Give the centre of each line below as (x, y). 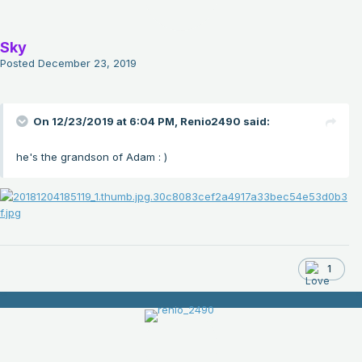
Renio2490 (210, 122)
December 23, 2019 (87, 63)
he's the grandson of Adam (87, 157)
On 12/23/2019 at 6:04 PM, (107, 122)
